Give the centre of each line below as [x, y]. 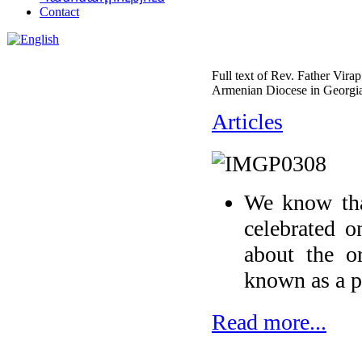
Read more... [269, 322]
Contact [59, 12]
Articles [247, 122]
